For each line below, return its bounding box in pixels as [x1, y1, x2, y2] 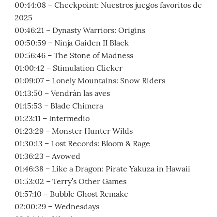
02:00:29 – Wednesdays [15, 201, 99, 212]
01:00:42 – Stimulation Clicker [15, 63, 123, 73]
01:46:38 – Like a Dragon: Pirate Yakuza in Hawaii [15, 164, 190, 174]
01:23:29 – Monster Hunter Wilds [15, 126, 133, 136]
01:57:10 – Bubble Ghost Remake [15, 189, 128, 199]
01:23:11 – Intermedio [15, 113, 90, 124]
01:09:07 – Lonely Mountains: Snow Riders [15, 76, 165, 86]
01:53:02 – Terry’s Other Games [15, 176, 126, 186]
